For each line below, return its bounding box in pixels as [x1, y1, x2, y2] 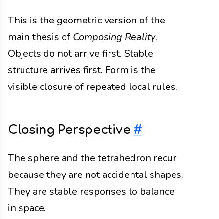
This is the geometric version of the [8, 14, 165, 27]
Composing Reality [73, 30, 155, 44]
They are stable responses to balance [8, 184, 175, 198]
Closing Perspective [8, 123, 134, 137]
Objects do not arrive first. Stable [8, 47, 153, 61]
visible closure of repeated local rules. [8, 80, 177, 94]
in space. [8, 201, 46, 215]
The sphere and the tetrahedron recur [8, 151, 176, 165]
